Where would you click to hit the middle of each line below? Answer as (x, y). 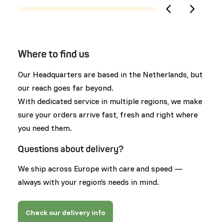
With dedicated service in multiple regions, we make (110, 101)
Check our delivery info (65, 212)
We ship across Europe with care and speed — (100, 169)
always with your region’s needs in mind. (88, 182)
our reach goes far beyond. (67, 88)
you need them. (46, 128)
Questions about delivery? (71, 150)
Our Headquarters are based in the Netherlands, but (110, 75)
